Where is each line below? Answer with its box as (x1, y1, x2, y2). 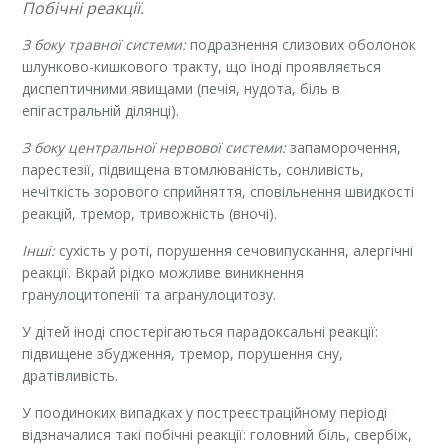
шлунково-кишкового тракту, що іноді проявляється (22, 56, 382, 76)
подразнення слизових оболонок (190, 34, 417, 54)
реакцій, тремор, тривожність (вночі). (22, 203, 278, 223)
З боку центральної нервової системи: (22, 137, 287, 157)
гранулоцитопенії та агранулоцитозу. (22, 284, 277, 304)
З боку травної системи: (22, 34, 191, 54)
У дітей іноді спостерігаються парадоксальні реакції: (22, 321, 379, 341)
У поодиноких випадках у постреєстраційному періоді (22, 402, 388, 422)
